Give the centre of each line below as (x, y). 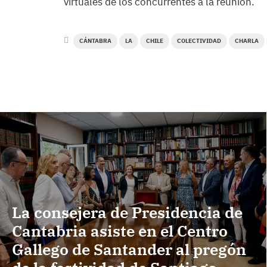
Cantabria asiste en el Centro (120, 231)
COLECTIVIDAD (199, 41)
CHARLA (247, 41)
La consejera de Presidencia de (127, 212)
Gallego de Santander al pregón (129, 249)
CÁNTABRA (95, 41)
